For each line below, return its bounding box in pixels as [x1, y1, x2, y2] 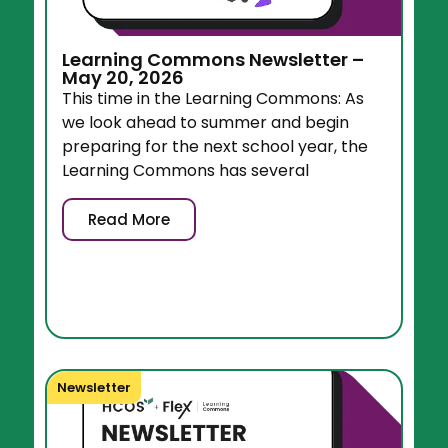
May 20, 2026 [62, 65, 185, 91]
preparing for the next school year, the [62, 135, 369, 159]
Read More [88, 208, 171, 230]
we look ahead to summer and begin [62, 111, 350, 135]
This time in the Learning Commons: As [62, 87, 365, 111]
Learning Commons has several [62, 159, 310, 183]
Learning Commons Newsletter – [62, 47, 365, 73]
